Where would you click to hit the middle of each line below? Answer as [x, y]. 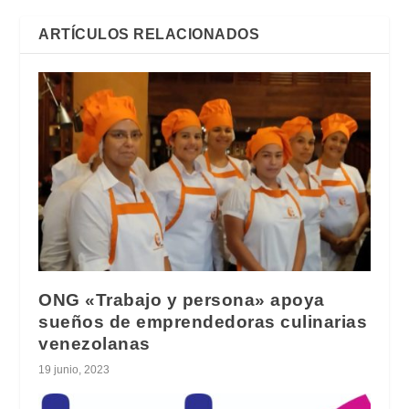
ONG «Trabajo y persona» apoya [182, 300]
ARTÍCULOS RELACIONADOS [149, 35]
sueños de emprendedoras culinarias [203, 322]
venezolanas [94, 344]
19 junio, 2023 [74, 370]
